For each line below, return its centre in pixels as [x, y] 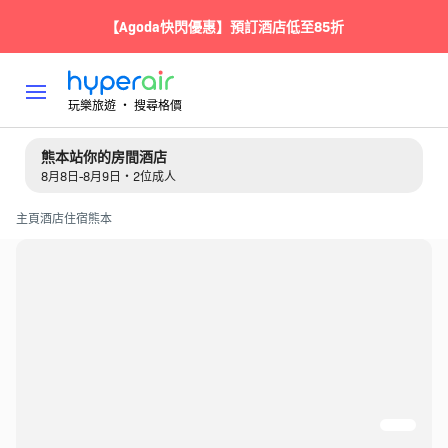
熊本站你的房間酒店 [103, 156]
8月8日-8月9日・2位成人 [108, 175]
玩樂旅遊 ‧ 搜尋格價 [124, 104]
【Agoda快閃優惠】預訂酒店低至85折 [224, 26]
